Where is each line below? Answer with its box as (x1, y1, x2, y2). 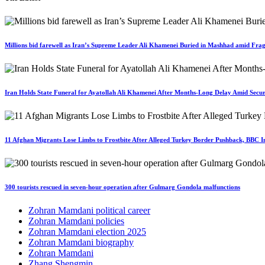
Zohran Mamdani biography (28, 237, 134, 247)
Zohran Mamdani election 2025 (28, 226, 146, 237)
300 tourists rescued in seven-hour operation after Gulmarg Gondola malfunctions (5, 183, 240, 190)
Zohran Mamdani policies (28, 215, 124, 226)
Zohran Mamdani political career (28, 205, 150, 215)
